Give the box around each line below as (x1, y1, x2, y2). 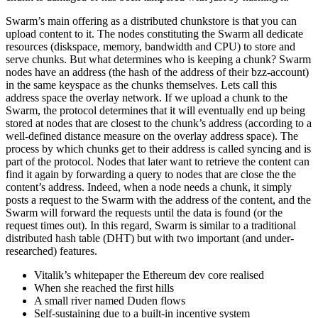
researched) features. (6, 245, 97, 258)
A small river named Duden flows (34, 295, 185, 307)
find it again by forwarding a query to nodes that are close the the (6, 168, 296, 181)
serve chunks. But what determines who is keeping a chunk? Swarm (6, 53, 311, 66)
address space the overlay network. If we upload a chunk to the (6, 92, 287, 104)
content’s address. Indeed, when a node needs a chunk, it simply (6, 181, 292, 194)
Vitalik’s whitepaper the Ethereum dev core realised (34, 269, 264, 282)
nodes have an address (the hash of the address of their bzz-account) (6, 66, 309, 79)
